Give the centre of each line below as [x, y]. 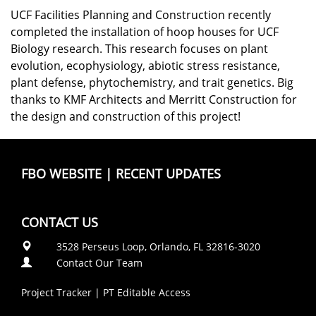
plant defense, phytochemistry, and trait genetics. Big [152, 83]
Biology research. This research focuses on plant [139, 49]
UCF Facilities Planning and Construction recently [141, 15]
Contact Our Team [99, 263]
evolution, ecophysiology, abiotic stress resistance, [145, 66]
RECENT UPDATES [168, 174]
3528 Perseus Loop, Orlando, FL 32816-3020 [158, 247]
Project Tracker [56, 292]
